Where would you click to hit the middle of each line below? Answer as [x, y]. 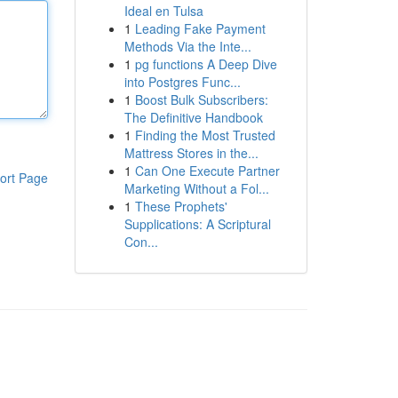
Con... [141, 242]
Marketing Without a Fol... [196, 188]
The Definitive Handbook [193, 117]
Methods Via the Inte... [187, 46]
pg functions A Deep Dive [206, 64]
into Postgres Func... [182, 82]
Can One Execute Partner [207, 171]
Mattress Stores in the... [191, 153]
